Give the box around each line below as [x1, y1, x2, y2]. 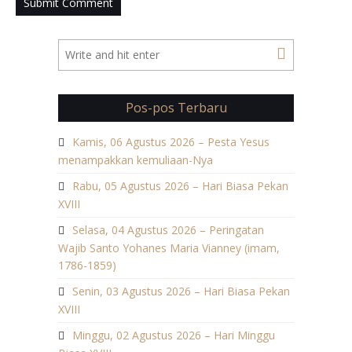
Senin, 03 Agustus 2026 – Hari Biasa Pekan [72, 283, 290, 299]
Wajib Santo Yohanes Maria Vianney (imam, [58, 240, 280, 255]
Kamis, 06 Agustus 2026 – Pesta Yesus [72, 134, 269, 149]
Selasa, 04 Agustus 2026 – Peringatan [72, 222, 264, 237]
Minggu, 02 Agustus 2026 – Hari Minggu [72, 327, 275, 343]
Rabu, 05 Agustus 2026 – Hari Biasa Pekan [72, 178, 288, 193]
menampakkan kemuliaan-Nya [58, 152, 213, 167]
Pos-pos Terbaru [125, 98, 227, 116]
